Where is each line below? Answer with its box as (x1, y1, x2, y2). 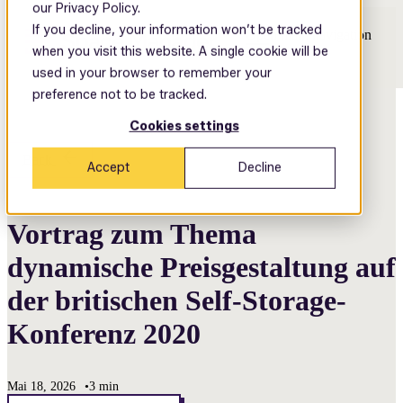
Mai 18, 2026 (7, 380, 76, 393)
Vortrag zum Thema (7, 218, 256, 250)
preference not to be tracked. (32, 86, 207, 103)
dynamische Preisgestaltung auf (7, 251, 396, 283)
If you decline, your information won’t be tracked (32, 22, 322, 38)
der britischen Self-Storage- (7, 284, 346, 317)
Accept (86, 160, 130, 176)
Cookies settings (129, 118, 239, 134)
